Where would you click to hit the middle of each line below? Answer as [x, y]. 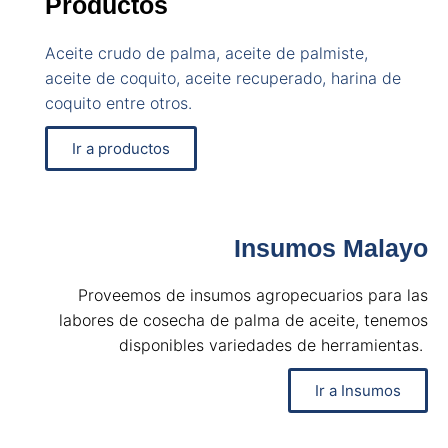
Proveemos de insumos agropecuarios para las [253, 295]
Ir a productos [121, 148]
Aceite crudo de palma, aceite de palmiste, [206, 52]
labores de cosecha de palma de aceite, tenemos [243, 320]
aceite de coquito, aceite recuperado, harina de [223, 77]
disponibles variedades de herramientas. [273, 345]
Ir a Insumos [358, 391]
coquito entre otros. [118, 102]
